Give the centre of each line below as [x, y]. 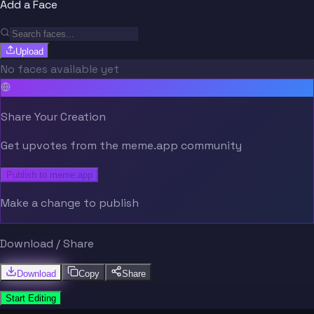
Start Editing [31, 298]
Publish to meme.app [49, 175]
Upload [29, 51]
